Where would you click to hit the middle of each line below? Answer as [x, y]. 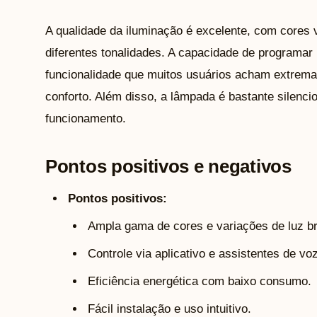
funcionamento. [86, 119]
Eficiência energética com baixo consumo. [200, 282]
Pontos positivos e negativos [168, 167]
